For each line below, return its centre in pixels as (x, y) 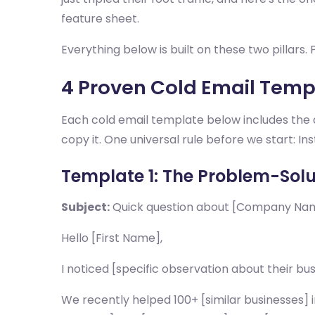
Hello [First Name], (112, 238)
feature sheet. (100, 19)
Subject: (85, 207)
